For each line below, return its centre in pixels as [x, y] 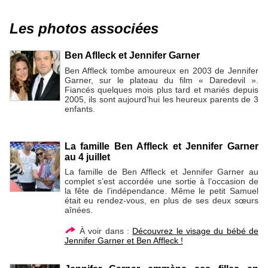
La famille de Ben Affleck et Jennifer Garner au [161, 172]
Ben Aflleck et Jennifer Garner [132, 56]
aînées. [78, 210]
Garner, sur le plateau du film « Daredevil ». [161, 80]
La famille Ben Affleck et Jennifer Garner [161, 146]
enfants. [80, 109]
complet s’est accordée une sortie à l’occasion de [161, 182]
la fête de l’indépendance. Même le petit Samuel [161, 191]
